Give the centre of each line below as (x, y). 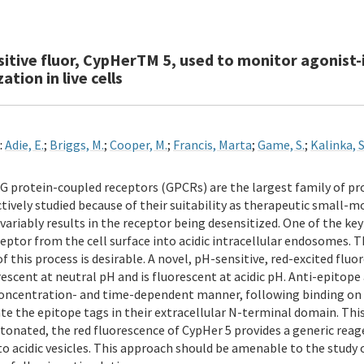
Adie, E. (24, 145)
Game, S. (281, 145)
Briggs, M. (77, 145)
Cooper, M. (139, 145)
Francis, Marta (212, 145)
